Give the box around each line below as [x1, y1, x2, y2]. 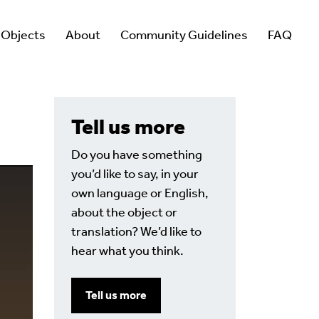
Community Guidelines [120, 27, 248, 43]
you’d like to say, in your [71, 166, 199, 182]
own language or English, [71, 185, 209, 201]
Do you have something [71, 147, 202, 162]
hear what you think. [71, 243, 184, 258]
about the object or [71, 204, 177, 220]
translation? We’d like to [71, 224, 202, 239]
